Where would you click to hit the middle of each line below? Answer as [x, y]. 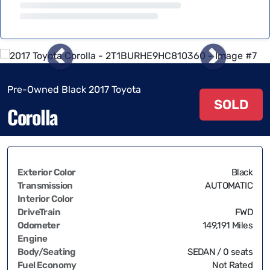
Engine [33, 239]
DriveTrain [39, 212]
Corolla [33, 117]
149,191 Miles [227, 225]
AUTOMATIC [229, 186]
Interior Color [46, 199]
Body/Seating [47, 252]
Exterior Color [47, 172]
